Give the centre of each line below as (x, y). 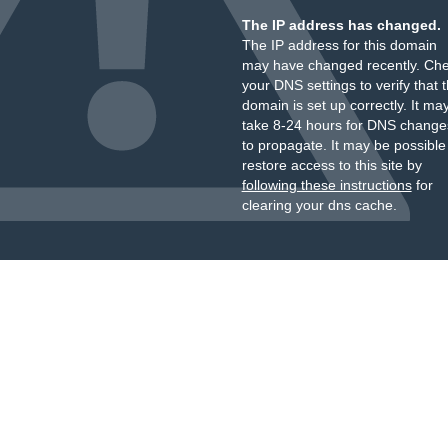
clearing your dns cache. (319, 205)
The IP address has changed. (341, 25)
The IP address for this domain (339, 45)
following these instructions (326, 185)
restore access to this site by (331, 165)
